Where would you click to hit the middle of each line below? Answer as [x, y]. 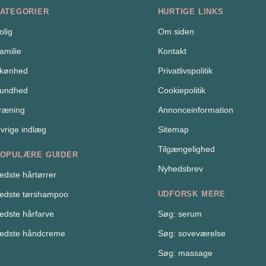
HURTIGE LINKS [191, 11]
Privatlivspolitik [185, 70]
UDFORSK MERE [191, 194]
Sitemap [173, 129]
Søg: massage [185, 253]
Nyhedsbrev [180, 168]
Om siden [176, 31]
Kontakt [172, 51]
